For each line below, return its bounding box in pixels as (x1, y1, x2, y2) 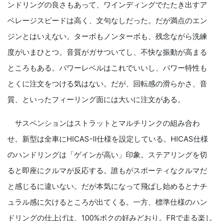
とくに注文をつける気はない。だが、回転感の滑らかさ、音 (7, 79, 207, 89)
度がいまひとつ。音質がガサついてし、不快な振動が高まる (7, 47, 207, 57)
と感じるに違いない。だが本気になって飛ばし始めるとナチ (7, 182, 207, 191)
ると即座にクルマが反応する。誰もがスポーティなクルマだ (7, 166, 207, 176)
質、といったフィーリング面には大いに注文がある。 (7, 95, 185, 105)
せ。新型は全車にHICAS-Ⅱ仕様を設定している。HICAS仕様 (7, 134, 208, 144)
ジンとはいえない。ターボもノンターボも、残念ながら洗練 (7, 32, 207, 41)
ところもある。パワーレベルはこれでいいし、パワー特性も (7, 63, 207, 73)
